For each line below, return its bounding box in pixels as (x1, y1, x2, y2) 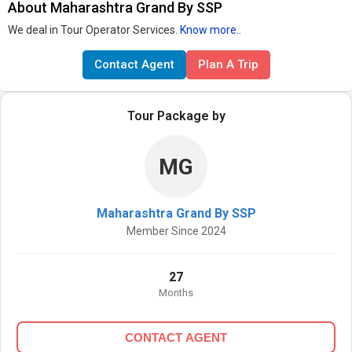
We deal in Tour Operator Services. (8, 24, 180, 36)
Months (159, 287, 193, 299)
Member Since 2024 (126, 225, 226, 237)
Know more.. (180, 24, 241, 36)
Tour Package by (126, 108, 225, 123)
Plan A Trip (197, 57, 258, 71)
